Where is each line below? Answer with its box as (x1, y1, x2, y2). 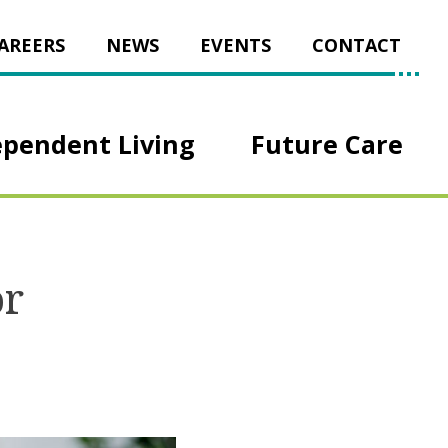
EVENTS (200, 33, 271, 57)
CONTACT (312, 33, 401, 57)
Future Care (250, 127, 403, 162)
